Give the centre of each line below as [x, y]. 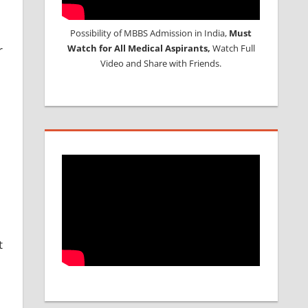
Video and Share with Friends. [161, 63]
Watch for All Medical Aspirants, [140, 48]
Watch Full [233, 48]
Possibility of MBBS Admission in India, [150, 33]
